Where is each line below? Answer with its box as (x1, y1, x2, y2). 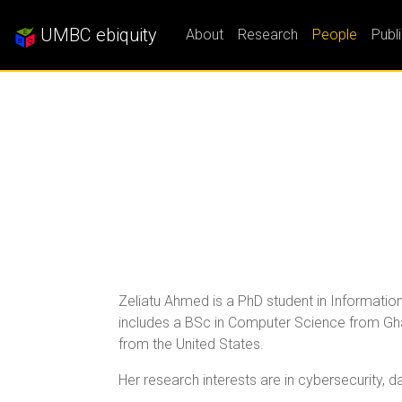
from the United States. (118, 336, 264, 353)
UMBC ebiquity (36, 24, 157, 46)
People (312, 26, 357, 43)
